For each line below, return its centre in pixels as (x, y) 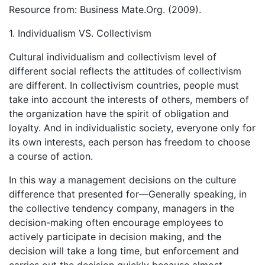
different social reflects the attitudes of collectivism (125, 71)
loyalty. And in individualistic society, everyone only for (132, 127)
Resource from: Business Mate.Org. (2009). (105, 9)
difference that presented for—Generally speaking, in (128, 194)
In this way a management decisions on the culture (122, 180)
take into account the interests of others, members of (129, 99)
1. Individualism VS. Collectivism (80, 33)
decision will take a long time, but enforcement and (124, 251)
